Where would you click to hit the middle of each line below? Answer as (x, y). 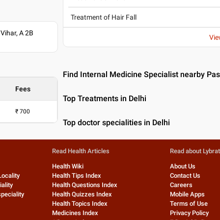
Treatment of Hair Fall (104, 17)
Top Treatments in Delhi (105, 98)
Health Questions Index (84, 185)
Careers (181, 185)
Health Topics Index (80, 204)
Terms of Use (189, 204)
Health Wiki (68, 166)
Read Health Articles (81, 151)
